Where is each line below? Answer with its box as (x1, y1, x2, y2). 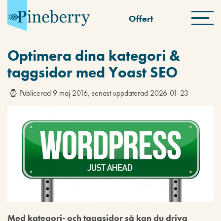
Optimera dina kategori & (7, 46, 180, 65)
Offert (129, 13, 153, 25)
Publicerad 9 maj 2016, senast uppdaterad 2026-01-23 (19, 88, 188, 98)
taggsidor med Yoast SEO (7, 63, 178, 82)
